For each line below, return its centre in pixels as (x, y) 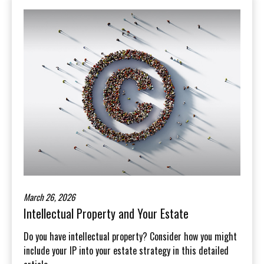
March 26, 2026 (49, 197)
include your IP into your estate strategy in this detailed (126, 251)
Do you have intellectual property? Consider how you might (130, 237)
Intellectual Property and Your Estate (106, 214)
